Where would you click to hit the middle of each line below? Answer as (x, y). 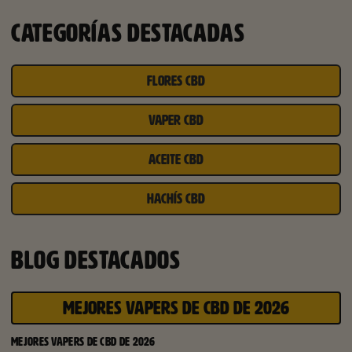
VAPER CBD (176, 121)
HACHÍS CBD (176, 199)
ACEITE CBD (176, 160)
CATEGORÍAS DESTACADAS (128, 33)
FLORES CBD (176, 81)
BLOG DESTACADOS (96, 260)
